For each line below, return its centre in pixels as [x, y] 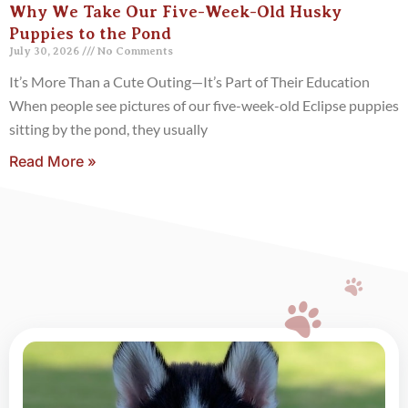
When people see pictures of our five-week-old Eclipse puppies [204, 106]
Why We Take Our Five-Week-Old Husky [175, 12]
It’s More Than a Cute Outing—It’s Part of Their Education [189, 82]
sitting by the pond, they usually [108, 129]
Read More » [53, 162]
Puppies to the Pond [90, 34]
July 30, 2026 [46, 51]
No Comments [134, 51]
